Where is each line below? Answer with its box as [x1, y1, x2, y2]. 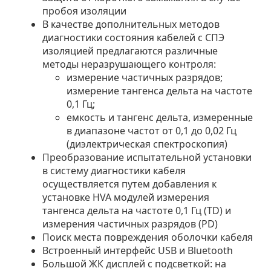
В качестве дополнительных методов [42, 17, 220, 31]
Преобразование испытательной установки [42, 150, 252, 164]
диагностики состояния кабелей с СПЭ [42, 30, 224, 44]
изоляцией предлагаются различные [42, 44, 218, 57]
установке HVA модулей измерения [42, 190, 209, 204]
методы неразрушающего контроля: [42, 57, 216, 71]
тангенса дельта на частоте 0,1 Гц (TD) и [42, 203, 231, 217]
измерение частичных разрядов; [67, 70, 223, 84]
